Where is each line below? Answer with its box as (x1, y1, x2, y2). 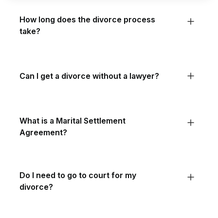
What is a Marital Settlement (19, 116, 126, 126)
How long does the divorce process (19, 15, 155, 24)
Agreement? (19, 127, 67, 137)
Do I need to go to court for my (19, 170, 136, 180)
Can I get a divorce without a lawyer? (19, 71, 159, 81)
